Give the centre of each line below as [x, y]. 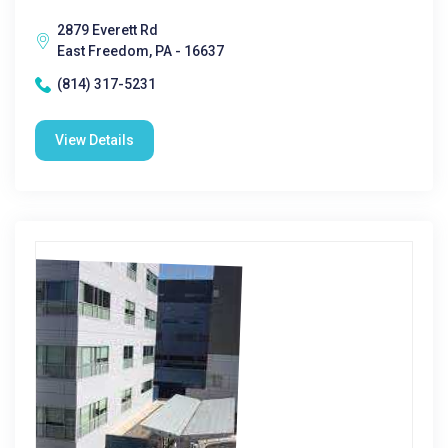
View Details [94, 140]
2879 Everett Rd [107, 30]
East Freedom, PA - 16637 [140, 51]
